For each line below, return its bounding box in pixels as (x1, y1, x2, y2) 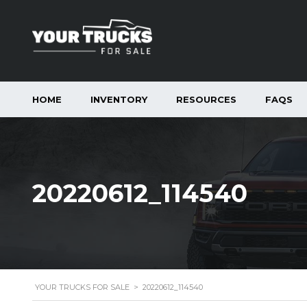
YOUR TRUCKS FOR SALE (35, 282, 130, 292)
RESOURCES (176, 94, 236, 105)
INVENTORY (90, 94, 147, 105)
